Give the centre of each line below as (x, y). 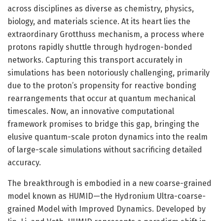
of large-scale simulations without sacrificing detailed (105, 149)
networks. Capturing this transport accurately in (95, 60)
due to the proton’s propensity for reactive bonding (102, 85)
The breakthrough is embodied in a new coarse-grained (110, 183)
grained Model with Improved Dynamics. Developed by (107, 209)
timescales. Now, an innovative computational (91, 111)
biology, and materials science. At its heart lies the (99, 21)
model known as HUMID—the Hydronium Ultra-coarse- (107, 196)
